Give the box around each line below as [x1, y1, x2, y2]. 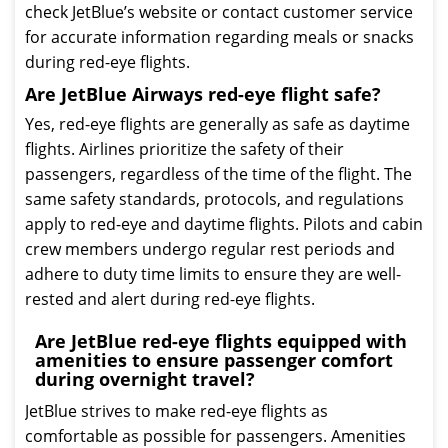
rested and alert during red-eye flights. [25, 288, 315, 310]
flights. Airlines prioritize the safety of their [25, 138, 344, 160]
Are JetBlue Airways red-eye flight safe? [25, 82, 381, 106]
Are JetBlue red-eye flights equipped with [35, 329, 407, 353]
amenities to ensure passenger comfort [35, 348, 393, 372]
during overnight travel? [35, 367, 255, 391]
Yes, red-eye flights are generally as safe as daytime [25, 113, 410, 135]
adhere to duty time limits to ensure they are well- [25, 263, 401, 285]
